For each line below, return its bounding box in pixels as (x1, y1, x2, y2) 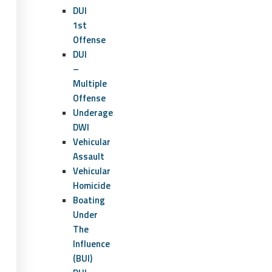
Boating (73, 193, 105, 207)
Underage (73, 106, 113, 120)
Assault (73, 149, 104, 163)
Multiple (73, 76, 107, 90)
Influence (73, 237, 110, 251)
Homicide (73, 178, 110, 192)
